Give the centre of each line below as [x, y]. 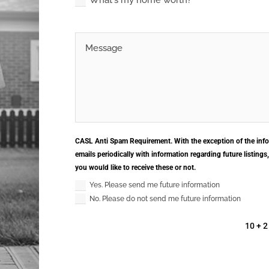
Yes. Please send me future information [155, 185]
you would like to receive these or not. [136, 167]
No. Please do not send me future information [165, 198]
